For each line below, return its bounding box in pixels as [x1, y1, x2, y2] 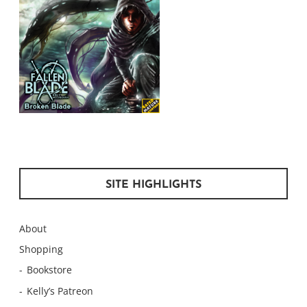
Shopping [19, 243, 63, 256]
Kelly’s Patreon [27, 284, 94, 297]
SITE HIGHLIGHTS [106, 180, 201, 191]
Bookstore [27, 263, 73, 277]
